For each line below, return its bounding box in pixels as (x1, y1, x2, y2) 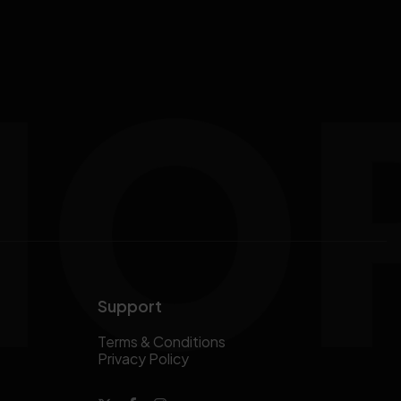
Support (98, 295, 162, 317)
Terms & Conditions (98, 332, 226, 352)
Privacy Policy (98, 349, 189, 369)
